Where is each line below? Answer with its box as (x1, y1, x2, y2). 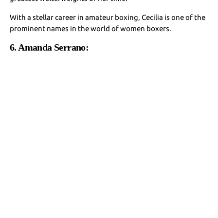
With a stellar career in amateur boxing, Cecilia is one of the (10, 13, 206, 21)
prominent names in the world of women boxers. (10, 24, 172, 33)
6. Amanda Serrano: (10, 41, 93, 53)
